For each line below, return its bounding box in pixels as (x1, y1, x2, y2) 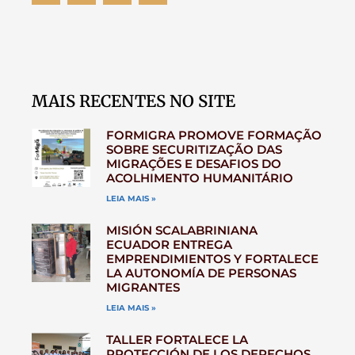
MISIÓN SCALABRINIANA (105, 222, 258, 238)
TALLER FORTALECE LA (105, 331, 248, 347)
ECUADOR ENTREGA (105, 236, 232, 252)
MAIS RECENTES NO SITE (32, 90, 235, 112)
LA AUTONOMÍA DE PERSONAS (105, 265, 296, 281)
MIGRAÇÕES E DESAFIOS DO (105, 155, 281, 171)
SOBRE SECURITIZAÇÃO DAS (105, 141, 282, 157)
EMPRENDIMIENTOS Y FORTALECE (105, 250, 319, 266)
